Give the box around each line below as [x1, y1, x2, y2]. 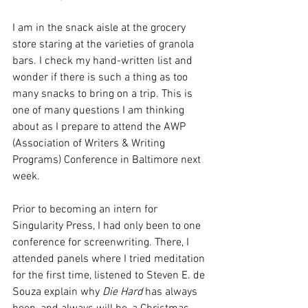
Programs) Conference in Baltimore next [12, 153, 203, 167]
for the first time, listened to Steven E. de [12, 269, 208, 283]
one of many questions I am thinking [12, 104, 187, 118]
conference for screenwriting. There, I [12, 236, 192, 250]
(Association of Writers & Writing [12, 137, 168, 151]
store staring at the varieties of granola [12, 38, 197, 52]
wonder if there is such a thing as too [12, 71, 190, 85]
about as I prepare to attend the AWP [12, 120, 188, 134]
